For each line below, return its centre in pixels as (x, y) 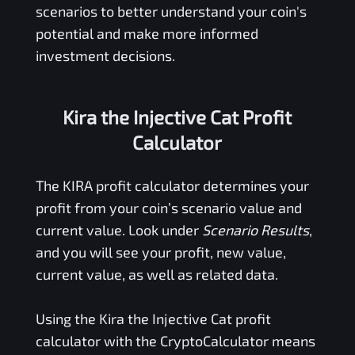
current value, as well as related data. (157, 274)
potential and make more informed (147, 33)
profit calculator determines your (200, 185)
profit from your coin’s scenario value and (168, 207)
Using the (67, 318)
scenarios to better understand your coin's (171, 11)
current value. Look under (118, 229)
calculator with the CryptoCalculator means (175, 340)
